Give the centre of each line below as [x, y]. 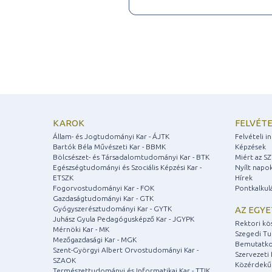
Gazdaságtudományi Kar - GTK [103, 198]
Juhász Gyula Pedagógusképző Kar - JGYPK [124, 219]
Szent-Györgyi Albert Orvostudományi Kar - [126, 250]
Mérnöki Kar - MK [81, 229]
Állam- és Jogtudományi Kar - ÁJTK [111, 136]
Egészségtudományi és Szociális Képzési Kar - [127, 167]
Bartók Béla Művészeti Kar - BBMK [109, 146]
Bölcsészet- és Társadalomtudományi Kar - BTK [131, 157]
